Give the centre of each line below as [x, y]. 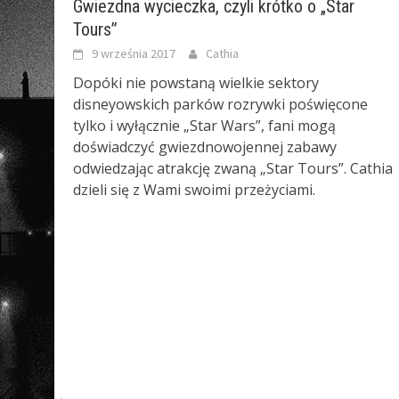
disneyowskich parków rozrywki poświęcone [220, 104]
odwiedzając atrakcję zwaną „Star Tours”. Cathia [233, 168]
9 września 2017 [134, 53]
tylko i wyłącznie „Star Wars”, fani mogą [204, 125]
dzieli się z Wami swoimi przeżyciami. [194, 189]
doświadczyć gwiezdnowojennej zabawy [205, 147]
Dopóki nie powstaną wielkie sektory [196, 82]
